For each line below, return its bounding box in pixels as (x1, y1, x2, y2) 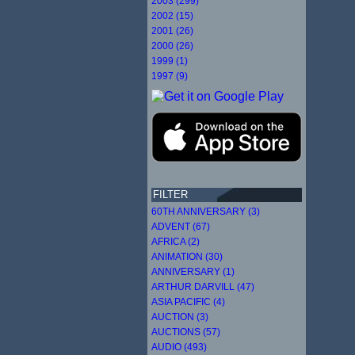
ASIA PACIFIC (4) (151, 296, 225, 307)
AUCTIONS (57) (151, 326, 220, 338)
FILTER (153, 188, 188, 200)
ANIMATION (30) (151, 250, 223, 262)
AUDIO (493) (151, 341, 207, 353)
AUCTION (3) (151, 311, 208, 323)
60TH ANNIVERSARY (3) (151, 205, 260, 217)
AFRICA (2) (151, 235, 200, 247)
